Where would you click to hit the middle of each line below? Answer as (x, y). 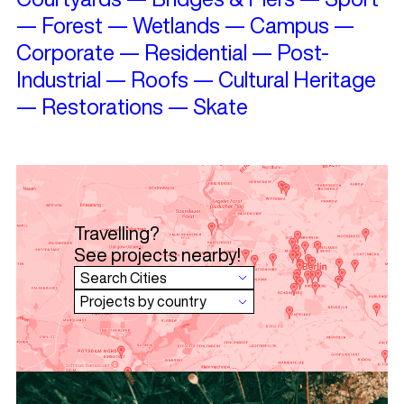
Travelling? (116, 233)
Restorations (102, 106)
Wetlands (176, 25)
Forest (72, 25)
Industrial (58, 79)
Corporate (65, 52)
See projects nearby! (157, 254)
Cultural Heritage (297, 79)
